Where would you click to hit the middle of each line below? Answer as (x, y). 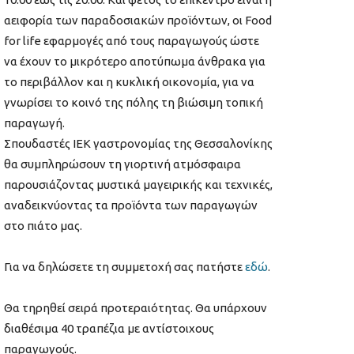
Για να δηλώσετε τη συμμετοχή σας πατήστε (124, 267)
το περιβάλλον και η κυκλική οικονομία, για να (129, 82)
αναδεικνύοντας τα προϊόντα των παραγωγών (131, 205)
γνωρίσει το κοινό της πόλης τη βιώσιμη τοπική (134, 103)
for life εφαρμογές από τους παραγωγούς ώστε (132, 41)
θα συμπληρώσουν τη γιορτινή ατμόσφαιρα (122, 164)
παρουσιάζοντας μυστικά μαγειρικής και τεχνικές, (138, 185)
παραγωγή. (34, 123)
